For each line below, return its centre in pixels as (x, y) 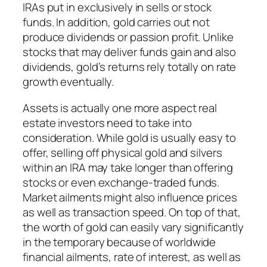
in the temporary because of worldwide (119, 242)
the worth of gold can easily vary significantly (133, 227)
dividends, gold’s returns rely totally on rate (130, 67)
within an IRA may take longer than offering (128, 167)
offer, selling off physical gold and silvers (122, 152)
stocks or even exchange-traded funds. (121, 182)
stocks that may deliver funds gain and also (129, 52)
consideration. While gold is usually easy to (129, 137)
